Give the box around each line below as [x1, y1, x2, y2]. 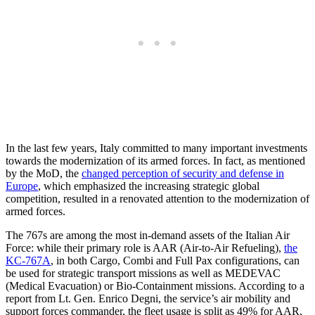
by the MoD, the [6, 167, 82, 179]
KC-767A [6, 254, 51, 266]
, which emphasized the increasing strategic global [38, 179, 259, 192]
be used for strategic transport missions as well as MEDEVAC [6, 266, 281, 279]
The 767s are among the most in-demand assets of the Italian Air [6, 229, 290, 241]
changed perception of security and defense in [82, 167, 284, 179]
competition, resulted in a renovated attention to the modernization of [6, 192, 309, 205]
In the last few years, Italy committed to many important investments [6, 141, 307, 154]
